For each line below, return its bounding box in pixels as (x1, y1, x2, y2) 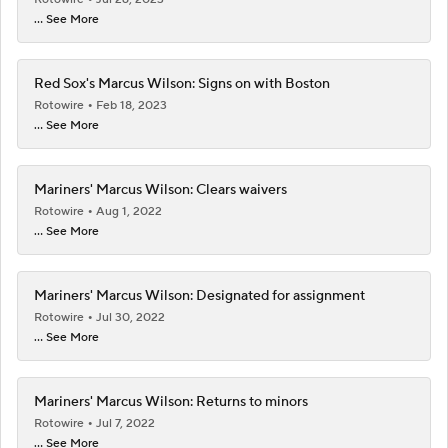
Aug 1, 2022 (96, 203, 162, 219)
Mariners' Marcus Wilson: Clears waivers (34, 180, 287, 199)
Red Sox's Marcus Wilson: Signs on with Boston (34, 74, 330, 93)
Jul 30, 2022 (96, 309, 165, 325)
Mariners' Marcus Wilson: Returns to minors (34, 392, 308, 411)
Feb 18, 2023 (96, 97, 167, 113)
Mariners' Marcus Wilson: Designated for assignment (34, 286, 365, 305)
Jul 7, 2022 (96, 415, 155, 431)
